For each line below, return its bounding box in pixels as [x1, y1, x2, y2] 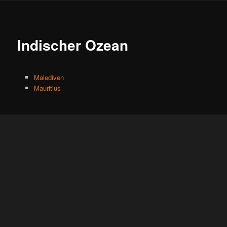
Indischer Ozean [17, 34, 129, 55]
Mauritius [33, 83, 61, 93]
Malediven [33, 72, 64, 83]
